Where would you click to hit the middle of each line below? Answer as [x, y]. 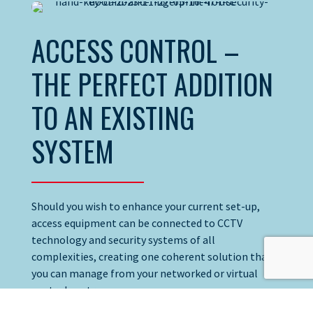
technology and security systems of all [123, 240]
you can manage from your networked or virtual [144, 274]
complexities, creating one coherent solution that [151, 257]
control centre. [67, 290]
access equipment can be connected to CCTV [137, 223]
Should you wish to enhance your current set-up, [145, 206]
